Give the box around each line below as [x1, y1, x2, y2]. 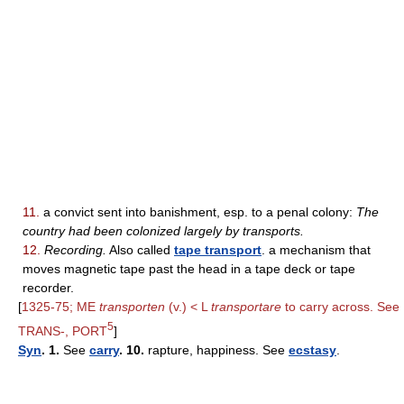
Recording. [44, 243, 106, 257]
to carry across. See [281, 299, 399, 314]
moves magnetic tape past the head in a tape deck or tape [23, 262, 355, 276]
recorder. [23, 280, 74, 295]
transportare [211, 299, 281, 314]
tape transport [174, 243, 262, 257]
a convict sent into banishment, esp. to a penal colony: [40, 205, 356, 219]
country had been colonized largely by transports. [23, 224, 304, 238]
